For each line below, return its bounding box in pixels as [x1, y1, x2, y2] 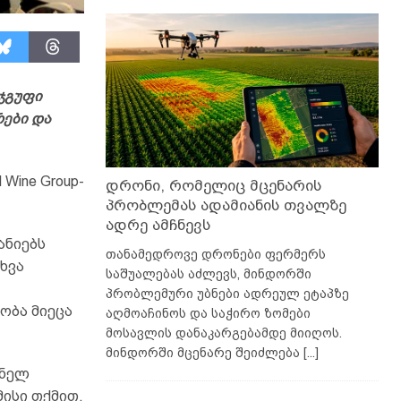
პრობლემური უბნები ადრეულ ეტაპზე [105, 286, 349, 301]
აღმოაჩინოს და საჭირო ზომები [105, 305, 311, 320]
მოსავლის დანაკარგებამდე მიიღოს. [105, 325, 342, 340]
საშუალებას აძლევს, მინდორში [105, 266, 311, 281]
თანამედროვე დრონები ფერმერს [105, 246, 326, 261]
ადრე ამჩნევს [105, 216, 210, 234]
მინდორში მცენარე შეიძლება [105, 345, 303, 360]
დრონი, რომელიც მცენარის [105, 176, 321, 194]
